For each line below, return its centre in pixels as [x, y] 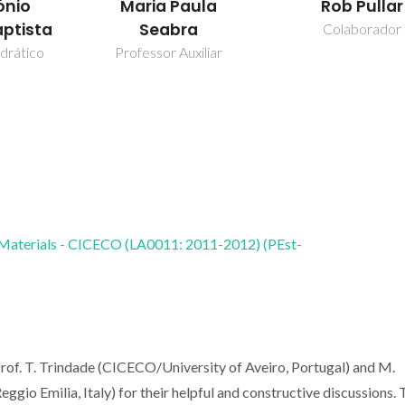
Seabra [169, 30]
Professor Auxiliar [169, 52]
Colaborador [363, 29]
